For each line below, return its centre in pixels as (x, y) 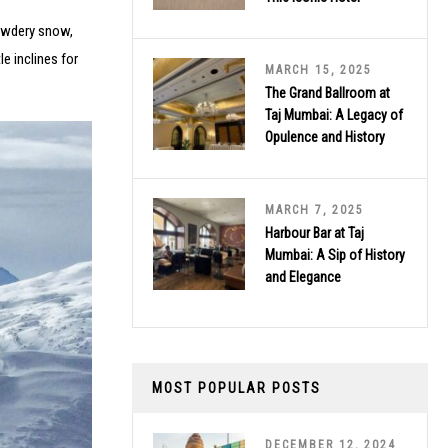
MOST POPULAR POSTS (236, 387)
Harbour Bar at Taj (314, 232)
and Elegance (303, 276)
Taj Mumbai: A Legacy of (334, 114)
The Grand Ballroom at (327, 92)
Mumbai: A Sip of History (335, 254)
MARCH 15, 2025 (318, 69)
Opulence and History (325, 136)
